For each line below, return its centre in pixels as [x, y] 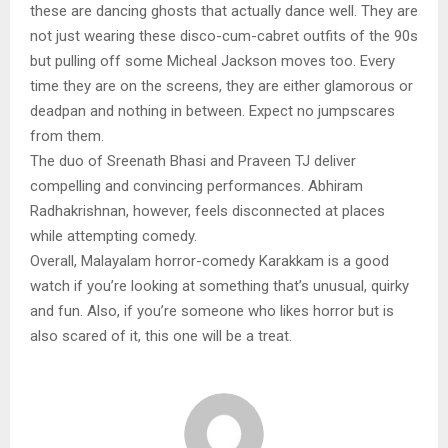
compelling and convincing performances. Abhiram [196, 186]
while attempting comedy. [115, 236]
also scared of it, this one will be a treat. [161, 336]
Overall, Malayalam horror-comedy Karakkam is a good [209, 261]
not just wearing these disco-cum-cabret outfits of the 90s [224, 36]
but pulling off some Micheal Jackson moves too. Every [212, 61]
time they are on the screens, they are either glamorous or [221, 86]
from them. [67, 136]
